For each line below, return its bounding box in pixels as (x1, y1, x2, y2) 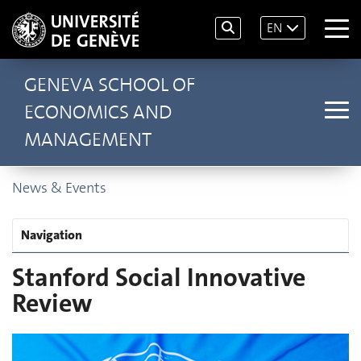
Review (12, 287, 92, 320)
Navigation (21, 226, 82, 243)
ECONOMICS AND (24, 99, 172, 125)
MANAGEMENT (24, 127, 151, 152)
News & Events (12, 178, 106, 197)
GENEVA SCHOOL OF (24, 72, 195, 98)
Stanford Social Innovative (12, 261, 305, 294)
